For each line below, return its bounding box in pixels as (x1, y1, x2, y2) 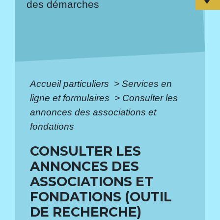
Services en (122, 78, 172, 89)
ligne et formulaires (30, 92, 112, 103)
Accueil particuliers (30, 78, 112, 89)
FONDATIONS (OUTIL (30, 189, 172, 205)
